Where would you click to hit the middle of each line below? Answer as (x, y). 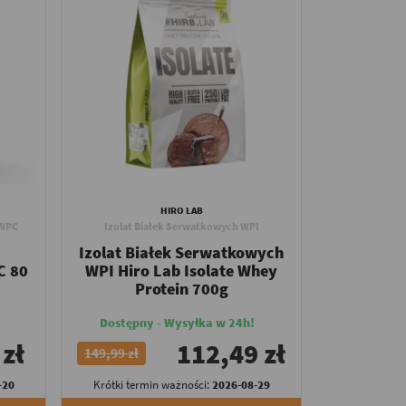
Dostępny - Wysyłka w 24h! (177, 323)
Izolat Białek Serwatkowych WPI (181, 226)
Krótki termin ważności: (152, 385)
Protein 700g (181, 289)
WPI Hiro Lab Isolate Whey (182, 271)
